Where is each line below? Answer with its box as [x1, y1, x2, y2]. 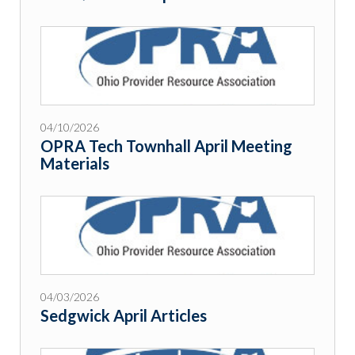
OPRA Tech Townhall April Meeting [40, 136, 292, 156]
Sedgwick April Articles [40, 306, 207, 326]
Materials [40, 154, 109, 174]
